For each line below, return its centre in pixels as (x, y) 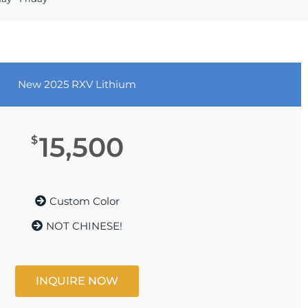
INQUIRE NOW (77, 281)
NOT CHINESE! (84, 225)
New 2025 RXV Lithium (77, 85)
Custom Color (84, 201)
